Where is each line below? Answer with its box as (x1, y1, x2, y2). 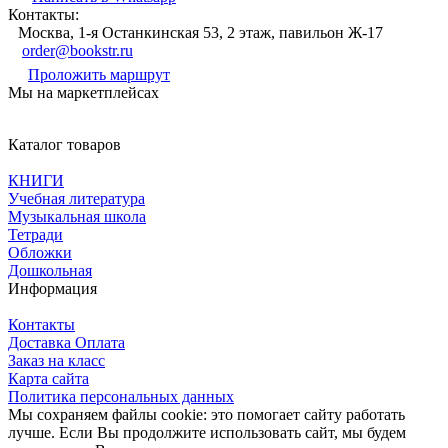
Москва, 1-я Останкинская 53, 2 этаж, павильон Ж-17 (18, 23, 383, 41)
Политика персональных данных (8, 387, 234, 405)
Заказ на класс (8, 351, 105, 369)
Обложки (8, 243, 72, 261)
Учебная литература (8, 189, 145, 207)
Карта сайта (8, 369, 89, 387)
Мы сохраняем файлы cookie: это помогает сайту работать (8, 405, 405, 423)
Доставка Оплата (8, 333, 125, 351)
